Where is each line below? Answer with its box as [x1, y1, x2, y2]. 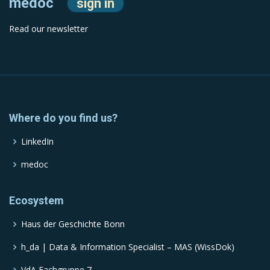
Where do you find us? [9, 111, 118, 125]
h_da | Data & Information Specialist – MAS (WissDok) [21, 241, 234, 253]
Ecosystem [9, 194, 64, 207]
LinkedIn [21, 136, 54, 148]
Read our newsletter [9, 23, 88, 35]
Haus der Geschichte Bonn [21, 218, 125, 230]
